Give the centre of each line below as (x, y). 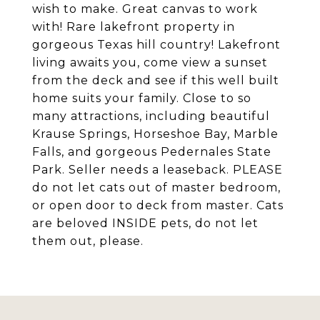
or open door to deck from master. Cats (158, 205)
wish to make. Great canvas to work (145, 9)
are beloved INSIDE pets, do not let (145, 223)
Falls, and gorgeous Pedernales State (152, 152)
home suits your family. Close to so (142, 98)
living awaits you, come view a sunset (150, 62)
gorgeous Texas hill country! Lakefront (156, 45)
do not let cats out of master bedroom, (156, 187)
